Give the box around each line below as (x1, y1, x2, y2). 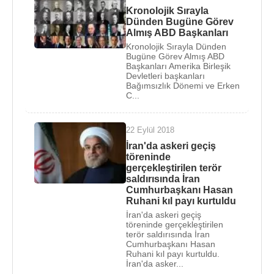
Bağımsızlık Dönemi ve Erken (126, 81, 240, 91)
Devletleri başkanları (126, 71, 205, 81)
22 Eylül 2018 (126, 125, 174, 135)
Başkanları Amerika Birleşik (126, 61, 231, 71)
